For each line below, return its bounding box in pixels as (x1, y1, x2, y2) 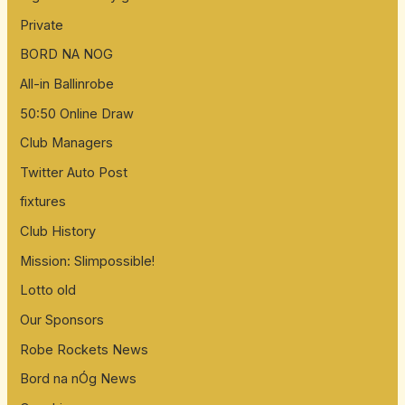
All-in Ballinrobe (20, 75, 115, 92)
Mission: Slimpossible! (20, 252, 155, 269)
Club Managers (20, 135, 114, 152)
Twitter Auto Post (20, 164, 128, 181)
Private (20, 16, 64, 33)
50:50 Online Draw (20, 105, 135, 122)
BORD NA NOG (20, 46, 114, 63)
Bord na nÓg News (20, 371, 137, 388)
